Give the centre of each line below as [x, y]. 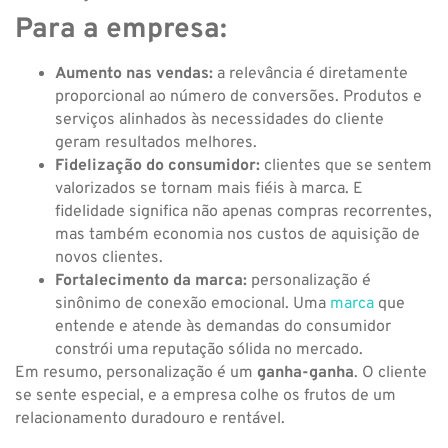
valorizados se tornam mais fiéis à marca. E [209, 189]
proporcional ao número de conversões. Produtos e [238, 97]
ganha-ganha [305, 373]
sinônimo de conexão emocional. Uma [192, 304]
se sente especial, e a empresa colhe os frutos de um [205, 396]
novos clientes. [109, 258]
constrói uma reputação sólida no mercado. [209, 350]
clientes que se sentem [346, 166]
